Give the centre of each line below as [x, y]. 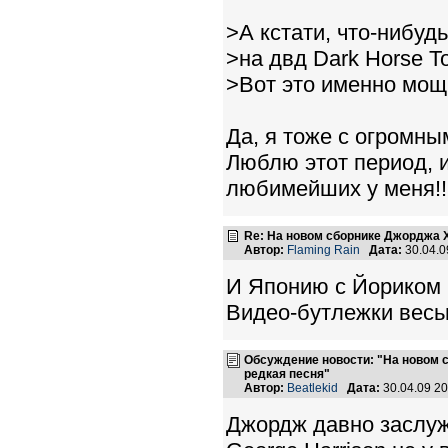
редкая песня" [287, 374]
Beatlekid [312, 388]
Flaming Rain [323, 250]
